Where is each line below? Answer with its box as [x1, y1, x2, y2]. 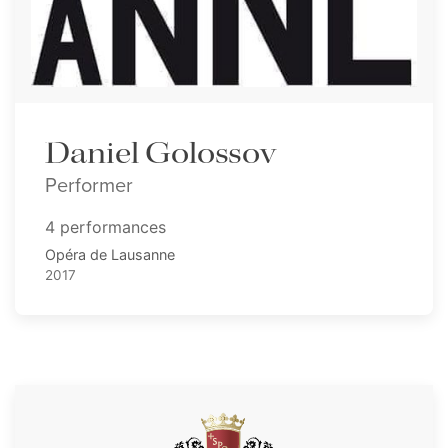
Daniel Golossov [45, 133, 276, 174]
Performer [45, 169, 133, 200]
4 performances [45, 216, 166, 237]
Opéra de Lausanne [45, 245, 175, 263]
